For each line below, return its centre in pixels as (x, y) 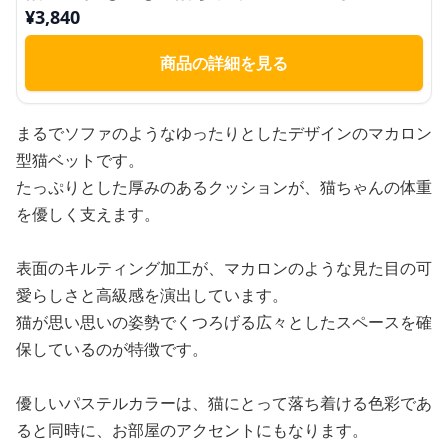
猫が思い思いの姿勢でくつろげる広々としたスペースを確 (224, 321)
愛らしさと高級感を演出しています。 (152, 294)
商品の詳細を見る (224, 62)
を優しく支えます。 (88, 213)
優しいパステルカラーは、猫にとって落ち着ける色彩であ (224, 402)
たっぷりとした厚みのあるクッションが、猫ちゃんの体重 (224, 186)
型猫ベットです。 (80, 159)
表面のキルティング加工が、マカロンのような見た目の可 (224, 267)
